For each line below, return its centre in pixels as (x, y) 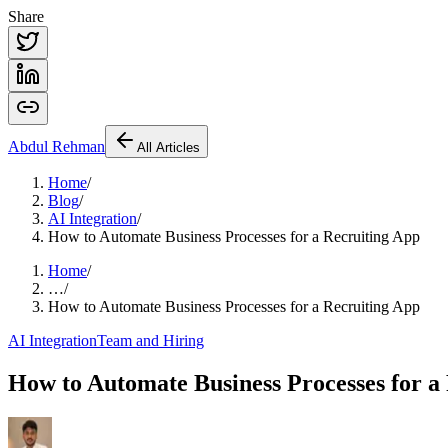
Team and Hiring (150, 340)
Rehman (76, 146)
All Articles (168, 147)
